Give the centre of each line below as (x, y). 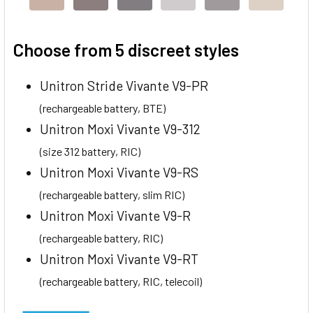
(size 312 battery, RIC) (90, 151)
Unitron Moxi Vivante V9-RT (119, 259)
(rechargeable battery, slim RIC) (112, 194)
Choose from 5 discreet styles (126, 49)
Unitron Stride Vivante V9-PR (124, 85)
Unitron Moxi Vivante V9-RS (119, 172)
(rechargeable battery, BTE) (103, 108)
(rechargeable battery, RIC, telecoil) (121, 281)
